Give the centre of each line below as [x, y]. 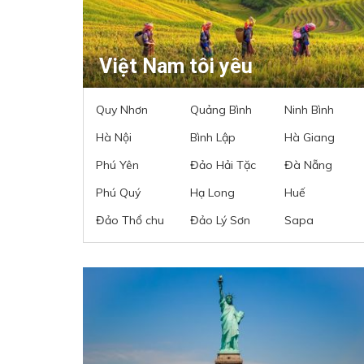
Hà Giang [310, 137]
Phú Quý [118, 192]
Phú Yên [117, 165]
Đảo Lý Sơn [220, 220]
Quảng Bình [221, 109]
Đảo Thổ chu [130, 220]
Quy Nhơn [122, 109]
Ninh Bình [309, 109]
